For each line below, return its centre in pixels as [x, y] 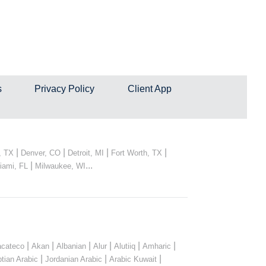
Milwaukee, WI [60, 166]
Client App [149, 88]
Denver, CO [41, 153]
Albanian [71, 246]
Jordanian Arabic [73, 259]
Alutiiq [125, 246]
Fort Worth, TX [137, 153]
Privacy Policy [65, 88]
